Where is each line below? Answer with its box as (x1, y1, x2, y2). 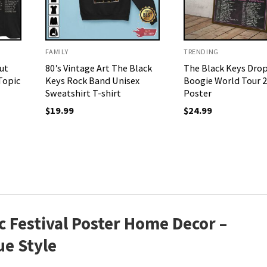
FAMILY (45, 47, 69, 57)
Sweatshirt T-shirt (45, 87, 121, 100)
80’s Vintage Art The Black (45, 62, 152, 74)
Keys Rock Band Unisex (45, 74, 139, 87)
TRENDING (184, 47, 219, 57)
